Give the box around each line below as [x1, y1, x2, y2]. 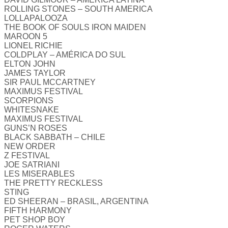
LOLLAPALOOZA [4, 14, 68, 23]
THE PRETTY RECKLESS [4, 179, 103, 188]
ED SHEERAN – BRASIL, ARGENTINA [4, 197, 149, 206]
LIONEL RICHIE [4, 41, 63, 50]
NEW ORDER [4, 142, 55, 151]
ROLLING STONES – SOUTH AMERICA [4, 5, 153, 14]
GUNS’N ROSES [4, 124, 67, 133]
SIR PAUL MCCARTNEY [4, 78, 96, 87]
